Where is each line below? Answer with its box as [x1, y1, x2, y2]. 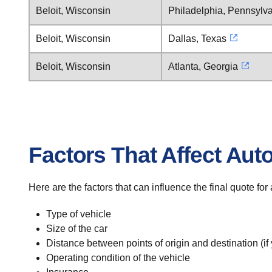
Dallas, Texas [168, 33, 226, 44]
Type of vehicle [46, 209, 111, 219]
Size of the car [46, 223, 107, 234]
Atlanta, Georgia [168, 61, 238, 72]
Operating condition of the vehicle [46, 253, 190, 263]
